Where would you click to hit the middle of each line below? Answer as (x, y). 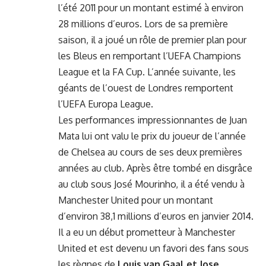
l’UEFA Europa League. (106, 104)
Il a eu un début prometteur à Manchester (147, 232)
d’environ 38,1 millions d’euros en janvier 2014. (156, 216)
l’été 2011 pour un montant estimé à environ (151, 7)
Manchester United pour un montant (136, 200)
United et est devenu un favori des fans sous (153, 248)
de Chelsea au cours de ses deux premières (150, 152)
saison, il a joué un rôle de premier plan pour (152, 39)
